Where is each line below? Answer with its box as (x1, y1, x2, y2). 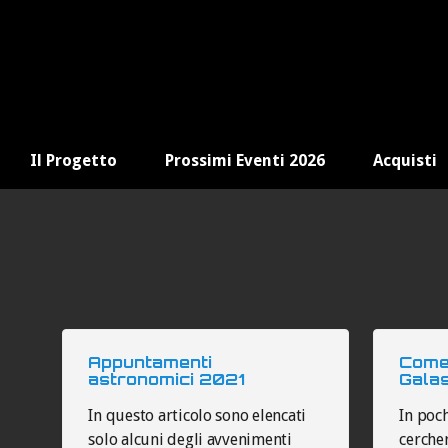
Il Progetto (29, 151, 117, 170)
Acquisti (372, 151, 437, 170)
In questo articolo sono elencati (88, 406, 307, 425)
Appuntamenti (88, 352, 213, 372)
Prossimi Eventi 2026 (164, 151, 325, 170)
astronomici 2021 (88, 369, 246, 389)
